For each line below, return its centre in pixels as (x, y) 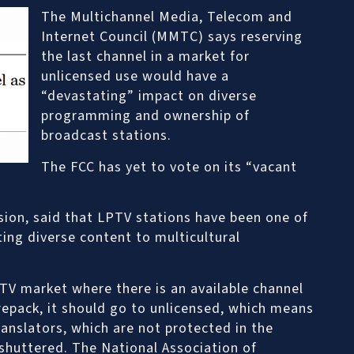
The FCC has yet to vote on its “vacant (169, 167)
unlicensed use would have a (135, 77)
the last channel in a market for (145, 57)
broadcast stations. (106, 136)
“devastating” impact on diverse (149, 96)
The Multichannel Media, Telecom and (166, 17)
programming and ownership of (145, 116)
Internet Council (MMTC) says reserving (171, 37)
